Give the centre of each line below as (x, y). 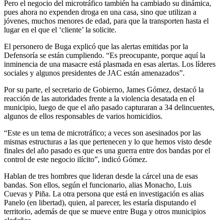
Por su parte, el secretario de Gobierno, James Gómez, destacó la (104, 90)
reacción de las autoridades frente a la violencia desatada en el (99, 99)
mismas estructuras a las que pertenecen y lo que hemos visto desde (108, 142)
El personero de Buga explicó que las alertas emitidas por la (96, 47)
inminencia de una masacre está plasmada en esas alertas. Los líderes (110, 64)
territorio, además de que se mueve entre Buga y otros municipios (105, 212)
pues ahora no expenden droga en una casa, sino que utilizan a (100, 12)
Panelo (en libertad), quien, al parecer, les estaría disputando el (100, 203)
